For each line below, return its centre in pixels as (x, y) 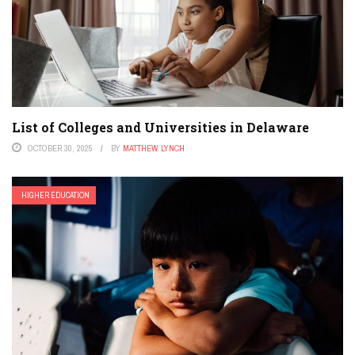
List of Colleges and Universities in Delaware (160, 128)
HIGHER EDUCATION (55, 196)
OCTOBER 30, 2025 (60, 149)
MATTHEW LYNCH (154, 149)
